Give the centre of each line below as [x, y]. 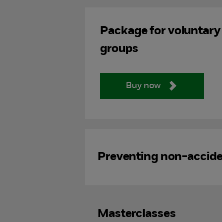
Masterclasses [137, 214]
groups [119, 49]
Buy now [143, 86]
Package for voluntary [160, 31]
